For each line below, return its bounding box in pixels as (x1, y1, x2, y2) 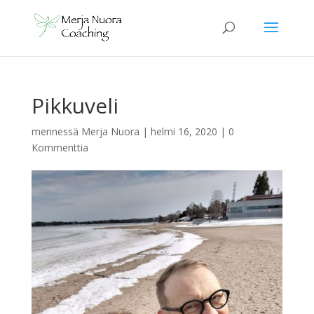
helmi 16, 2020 (150, 125, 217, 138)
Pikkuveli (31, 91, 118, 120)
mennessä (31, 125, 81, 138)
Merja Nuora (81, 125, 139, 138)
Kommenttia (31, 141, 88, 154)
